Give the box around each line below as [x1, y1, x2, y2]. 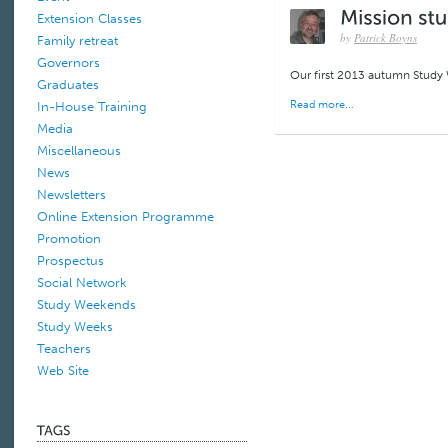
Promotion [37, 231, 101, 247]
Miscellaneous [37, 143, 121, 159]
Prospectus [37, 253, 104, 269]
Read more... [289, 98, 354, 111]
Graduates [37, 77, 99, 93]
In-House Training [37, 99, 147, 115]
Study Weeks [37, 319, 113, 335]
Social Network [37, 275, 127, 291]
